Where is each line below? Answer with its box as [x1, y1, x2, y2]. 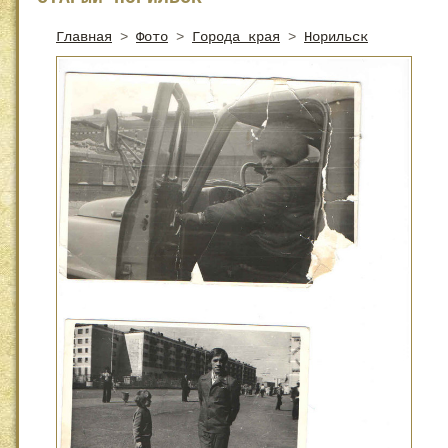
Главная [56, 29, 112, 45]
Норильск [304, 29, 368, 45]
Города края [192, 29, 280, 45]
